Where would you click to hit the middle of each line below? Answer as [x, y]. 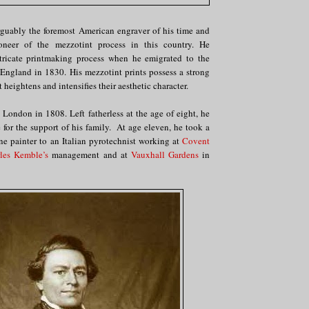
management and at [90, 155]
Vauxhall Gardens [165, 155]
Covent [196, 141]
